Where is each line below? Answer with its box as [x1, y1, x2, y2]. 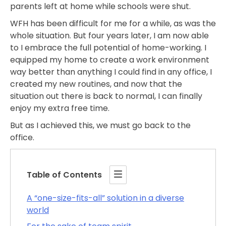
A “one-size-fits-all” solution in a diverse [27, 192, 184, 204]
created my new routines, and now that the [10, 78, 182, 90]
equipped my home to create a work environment [10, 54, 209, 66]
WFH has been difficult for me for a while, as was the [10, 18, 216, 30]
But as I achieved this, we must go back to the [10, 120, 191, 132]
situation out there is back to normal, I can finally [10, 90, 202, 102]
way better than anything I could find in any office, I [10, 66, 212, 78]
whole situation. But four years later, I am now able [10, 30, 209, 42]
